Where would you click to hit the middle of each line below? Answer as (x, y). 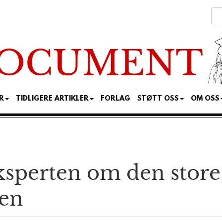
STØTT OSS (158, 99)
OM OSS (205, 99)
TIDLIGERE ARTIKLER (52, 99)
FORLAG (115, 99)
